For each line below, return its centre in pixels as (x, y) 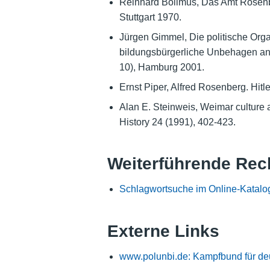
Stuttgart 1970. (150, 17)
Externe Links (163, 231)
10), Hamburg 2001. (162, 67)
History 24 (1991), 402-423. (177, 122)
